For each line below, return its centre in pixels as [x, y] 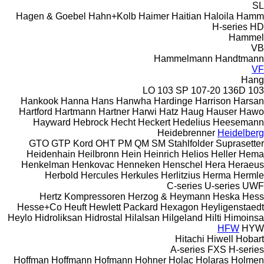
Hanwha [134, 101]
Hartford [36, 111]
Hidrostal [104, 217]
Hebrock [91, 122]
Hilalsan [142, 217]
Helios [195, 154]
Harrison [213, 101]
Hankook [39, 101]
